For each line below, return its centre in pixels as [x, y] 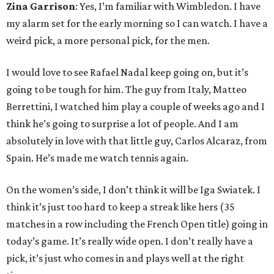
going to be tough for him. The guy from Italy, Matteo [126, 90]
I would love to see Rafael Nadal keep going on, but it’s [127, 72]
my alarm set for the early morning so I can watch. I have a [137, 24]
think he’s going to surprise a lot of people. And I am [122, 124]
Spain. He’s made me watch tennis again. [97, 158]
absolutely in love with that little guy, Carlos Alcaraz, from [137, 141]
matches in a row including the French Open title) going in [137, 224]
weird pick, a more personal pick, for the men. [108, 41]
